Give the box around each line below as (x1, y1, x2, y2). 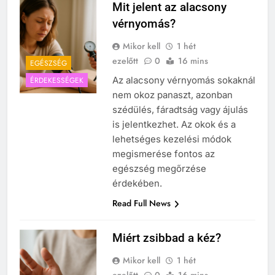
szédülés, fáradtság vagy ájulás (112, 104, 248, 116)
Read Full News (112, 197, 171, 210)
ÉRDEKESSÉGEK (30, 74, 83, 86)
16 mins (177, 55, 208, 68)
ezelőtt (112, 55, 138, 68)
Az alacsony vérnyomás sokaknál (112, 74, 255, 87)
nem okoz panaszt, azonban (112, 89, 233, 101)
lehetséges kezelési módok (112, 133, 231, 145)
